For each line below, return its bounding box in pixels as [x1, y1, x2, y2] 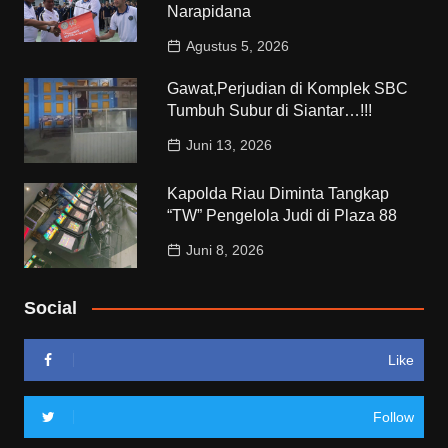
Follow [373, 408, 415, 425]
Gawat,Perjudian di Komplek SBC [167, 79, 409, 97]
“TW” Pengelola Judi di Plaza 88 [167, 206, 398, 224]
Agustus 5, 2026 [186, 37, 290, 54]
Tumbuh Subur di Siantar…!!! [167, 101, 373, 119]
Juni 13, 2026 [186, 136, 273, 153]
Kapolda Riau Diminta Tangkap [167, 184, 390, 202]
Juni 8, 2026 [186, 241, 265, 258]
